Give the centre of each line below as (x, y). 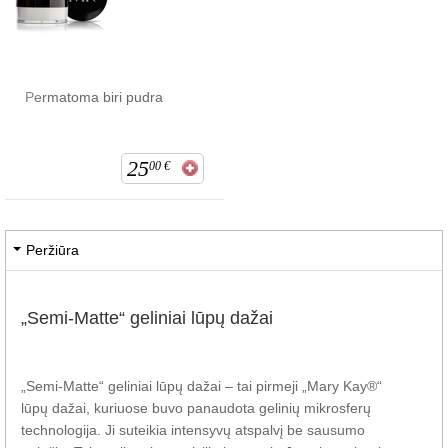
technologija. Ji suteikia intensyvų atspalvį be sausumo (193, 429)
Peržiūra (52, 249)
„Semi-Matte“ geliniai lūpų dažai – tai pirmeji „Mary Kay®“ (201, 385)
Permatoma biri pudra (94, 96)
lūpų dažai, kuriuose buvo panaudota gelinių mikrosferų (196, 407)
